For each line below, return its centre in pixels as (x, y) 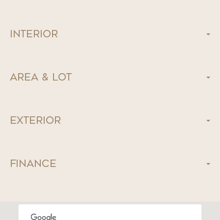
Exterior (35, 121)
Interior (34, 34)
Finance (33, 164)
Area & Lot (41, 78)
